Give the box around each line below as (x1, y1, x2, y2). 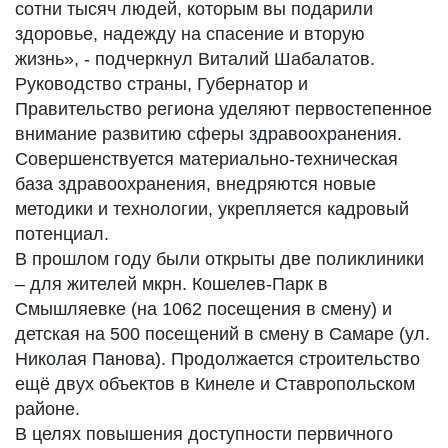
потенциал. (15, 224, 109, 244)
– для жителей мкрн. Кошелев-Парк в (15, 274, 328, 294)
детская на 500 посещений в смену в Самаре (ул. (15, 324, 430, 344)
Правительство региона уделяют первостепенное (15, 99, 432, 119)
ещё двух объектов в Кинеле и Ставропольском (15, 374, 415, 394)
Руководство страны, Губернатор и (15, 74, 308, 94)
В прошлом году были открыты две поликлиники (15, 249, 424, 269)
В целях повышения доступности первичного (15, 424, 393, 444)
